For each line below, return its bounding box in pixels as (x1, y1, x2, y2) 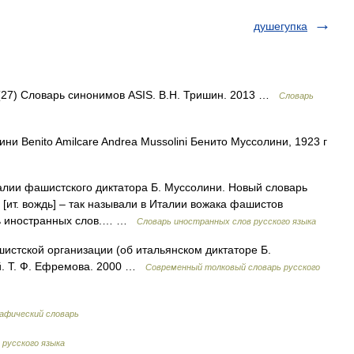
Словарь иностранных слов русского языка (137, 217, 316, 226)
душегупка (254, 20, 307, 32)
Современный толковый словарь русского (145, 262, 320, 272)
